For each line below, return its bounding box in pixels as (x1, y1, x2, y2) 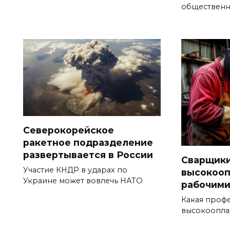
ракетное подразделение (23, 137, 153, 148)
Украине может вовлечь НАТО (23, 176, 143, 186)
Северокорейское (23, 125, 114, 136)
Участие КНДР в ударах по (23, 165, 127, 175)
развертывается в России (23, 149, 153, 161)
